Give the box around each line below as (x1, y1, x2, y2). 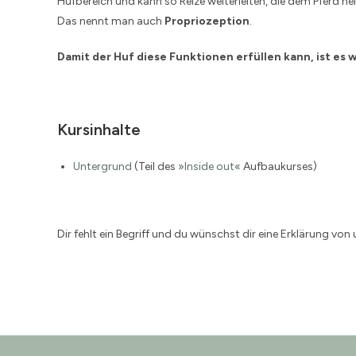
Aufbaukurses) (241, 160, 317, 174)
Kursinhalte (57, 120, 141, 140)
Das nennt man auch (57, 14, 164, 29)
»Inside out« (178, 160, 241, 174)
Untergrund (73, 160, 132, 174)
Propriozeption (164, 14, 250, 29)
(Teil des (132, 160, 178, 174)
